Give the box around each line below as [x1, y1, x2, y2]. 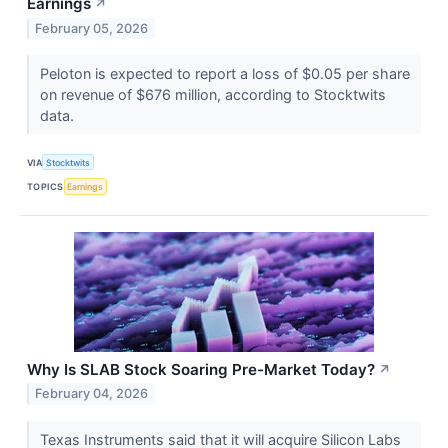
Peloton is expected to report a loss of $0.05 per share [39, 65, 410, 83]
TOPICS [27, 181, 64, 192]
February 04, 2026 [35, 386, 149, 402]
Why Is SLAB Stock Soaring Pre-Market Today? [27, 359, 375, 379]
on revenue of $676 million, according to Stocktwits [39, 86, 386, 104]
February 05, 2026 [35, 21, 149, 37]
